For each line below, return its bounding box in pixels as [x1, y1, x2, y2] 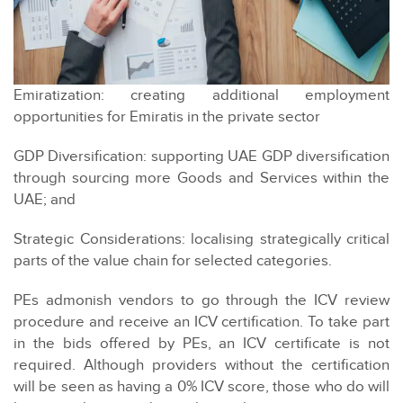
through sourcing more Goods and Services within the [13, 169, 390, 188]
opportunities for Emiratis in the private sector [13, 108, 320, 127]
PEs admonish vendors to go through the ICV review [13, 291, 390, 310]
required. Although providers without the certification [13, 356, 390, 375]
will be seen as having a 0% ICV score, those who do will [13, 378, 390, 397]
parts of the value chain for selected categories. [13, 252, 332, 271]
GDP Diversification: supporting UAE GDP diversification [13, 148, 390, 166]
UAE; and [13, 191, 76, 210]
